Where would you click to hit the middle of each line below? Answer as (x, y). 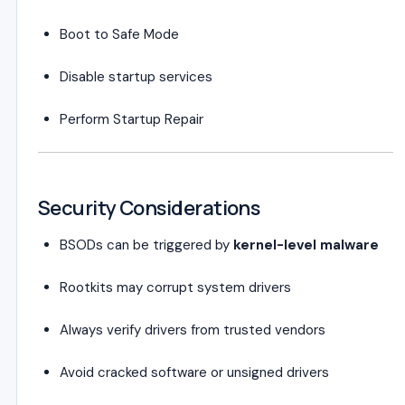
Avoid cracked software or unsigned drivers (194, 372)
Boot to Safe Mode (119, 34)
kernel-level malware (306, 245)
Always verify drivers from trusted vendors (193, 330)
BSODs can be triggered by (146, 245)
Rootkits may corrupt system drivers (175, 287)
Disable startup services (136, 77)
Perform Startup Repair (132, 119)
